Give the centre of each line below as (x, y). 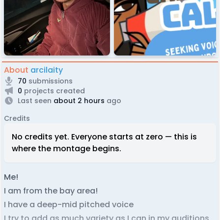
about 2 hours (78, 100)
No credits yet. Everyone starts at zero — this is (104, 137)
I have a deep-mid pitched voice (69, 204)
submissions (50, 81)
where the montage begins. (67, 148)
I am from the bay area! (51, 191)
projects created (54, 91)
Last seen (35, 100)
